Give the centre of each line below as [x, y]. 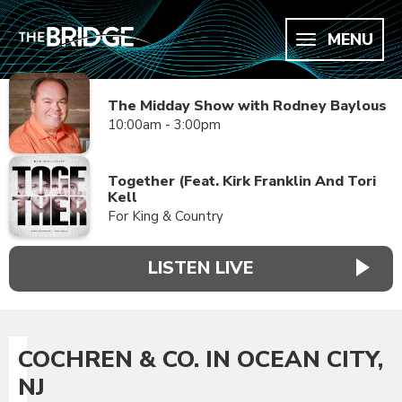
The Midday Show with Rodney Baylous [247, 106]
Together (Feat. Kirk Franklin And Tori [242, 181]
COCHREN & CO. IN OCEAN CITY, [201, 359]
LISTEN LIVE [201, 268]
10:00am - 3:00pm [164, 125]
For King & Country [166, 216]
